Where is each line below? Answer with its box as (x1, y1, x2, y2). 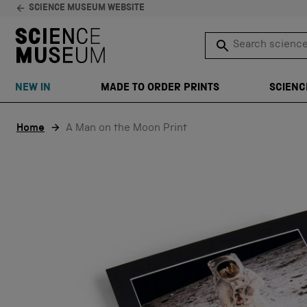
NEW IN (15, 82, 51, 94)
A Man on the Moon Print (66, 123, 187, 134)
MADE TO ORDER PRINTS (100, 82, 219, 94)
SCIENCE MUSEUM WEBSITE (29, 3, 145, 13)
